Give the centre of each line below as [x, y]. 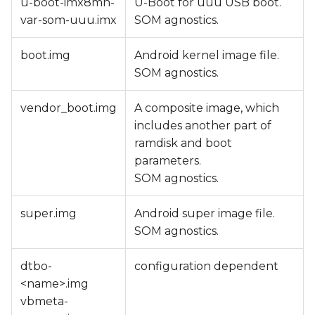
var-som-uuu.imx [69, 20]
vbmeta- [44, 301]
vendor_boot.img [69, 108]
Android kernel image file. [207, 55]
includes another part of [203, 126]
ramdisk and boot [183, 143]
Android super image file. [205, 213]
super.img [49, 213]
